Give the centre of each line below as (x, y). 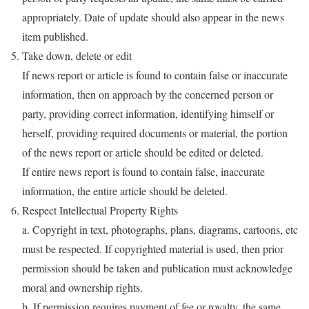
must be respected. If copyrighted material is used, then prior (153, 248)
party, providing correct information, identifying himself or (148, 113)
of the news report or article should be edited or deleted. (143, 152)
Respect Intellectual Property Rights (100, 210)
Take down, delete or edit (77, 55)
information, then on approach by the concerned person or (148, 94)
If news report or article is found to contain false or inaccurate (155, 74)
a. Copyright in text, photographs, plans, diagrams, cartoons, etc (160, 229)
